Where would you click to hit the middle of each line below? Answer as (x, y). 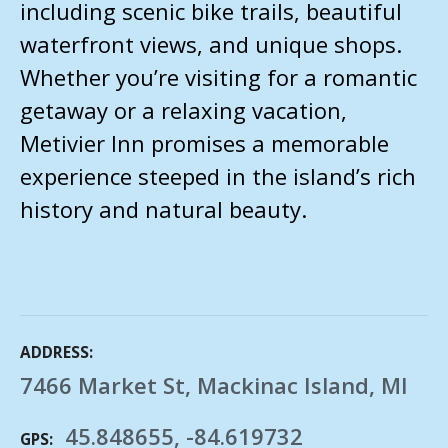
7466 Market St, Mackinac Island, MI (214, 384)
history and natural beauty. (163, 208)
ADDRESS (54, 353)
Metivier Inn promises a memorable (204, 142)
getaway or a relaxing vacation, (183, 109)
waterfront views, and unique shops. (211, 43)
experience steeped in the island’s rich (218, 175)
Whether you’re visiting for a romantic (218, 76)
